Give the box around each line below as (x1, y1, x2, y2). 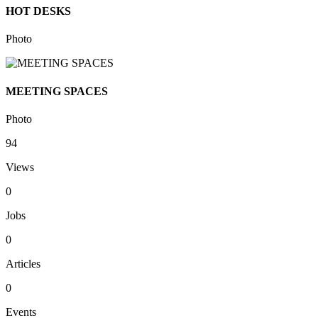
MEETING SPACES (6, 84, 108, 97)
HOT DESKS (6, 5, 71, 18)
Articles (6, 257, 40, 270)
